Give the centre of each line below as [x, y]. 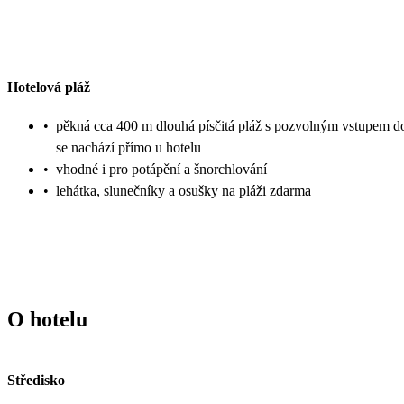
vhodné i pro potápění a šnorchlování [161, 169]
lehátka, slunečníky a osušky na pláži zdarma [184, 190]
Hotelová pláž [49, 87]
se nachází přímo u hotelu [129, 147]
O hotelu [47, 319]
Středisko [36, 380]
